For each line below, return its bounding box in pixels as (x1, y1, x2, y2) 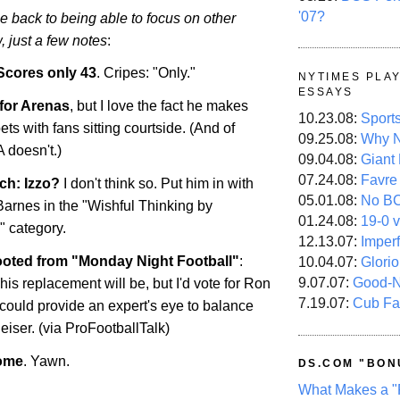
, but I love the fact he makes (70, 98, 248, 114)
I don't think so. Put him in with (60, 176, 254, 192)
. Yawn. (23, 353, 70, 369)
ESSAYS (298, 85, 354, 98)
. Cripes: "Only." (96, 65, 196, 81)
